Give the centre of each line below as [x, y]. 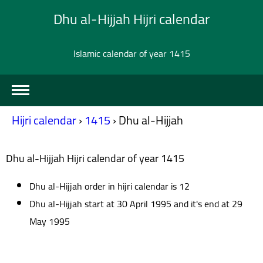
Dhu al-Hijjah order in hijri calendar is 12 [109, 186]
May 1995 [50, 221]
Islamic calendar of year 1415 [131, 53]
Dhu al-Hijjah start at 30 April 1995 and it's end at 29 [136, 203]
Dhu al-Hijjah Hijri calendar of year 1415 [95, 158]
